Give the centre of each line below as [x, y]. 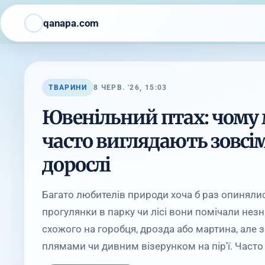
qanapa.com [71, 23]
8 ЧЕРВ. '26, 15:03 [130, 88]
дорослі [76, 165]
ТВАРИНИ [68, 88]
